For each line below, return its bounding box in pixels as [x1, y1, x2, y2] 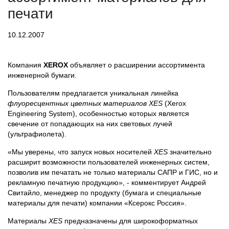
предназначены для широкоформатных [62, 217, 198, 225]
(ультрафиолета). [8, 130, 66, 138]
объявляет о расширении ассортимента [68, 61, 205, 69]
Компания [8, 61, 43, 69]
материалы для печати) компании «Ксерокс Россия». [8, 199, 187, 207]
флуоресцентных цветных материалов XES [8, 99, 163, 107]
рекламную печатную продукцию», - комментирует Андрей [8, 178, 206, 187]
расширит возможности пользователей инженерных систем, [8, 158, 210, 166]
